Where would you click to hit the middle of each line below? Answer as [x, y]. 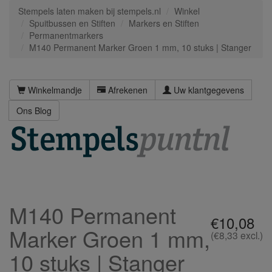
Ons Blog [34, 110]
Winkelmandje [54, 90]
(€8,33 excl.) [237, 235]
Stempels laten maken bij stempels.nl [90, 11]
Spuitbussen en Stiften [72, 23]
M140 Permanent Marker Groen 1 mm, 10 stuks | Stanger [140, 47]
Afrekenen [127, 90]
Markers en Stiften [164, 23]
